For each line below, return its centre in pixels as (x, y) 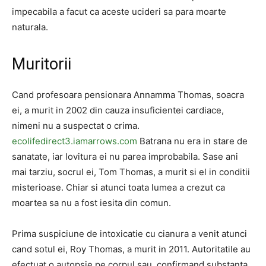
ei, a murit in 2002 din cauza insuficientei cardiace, (118, 110)
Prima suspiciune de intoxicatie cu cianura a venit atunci (129, 234)
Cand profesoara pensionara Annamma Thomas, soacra (128, 95)
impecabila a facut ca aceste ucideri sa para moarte (119, 12)
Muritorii (42, 64)
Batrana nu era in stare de (192, 141)
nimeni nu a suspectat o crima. (76, 126)
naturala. (30, 27)
